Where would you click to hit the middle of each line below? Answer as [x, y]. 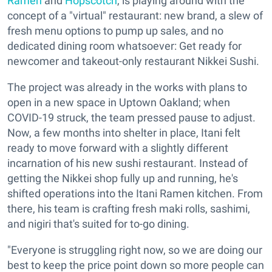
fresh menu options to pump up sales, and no [115, 31]
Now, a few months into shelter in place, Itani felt [124, 133]
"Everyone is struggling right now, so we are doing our [135, 250]
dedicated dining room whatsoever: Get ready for [124, 46]
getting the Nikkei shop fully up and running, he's [123, 178]
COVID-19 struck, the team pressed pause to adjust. [131, 118]
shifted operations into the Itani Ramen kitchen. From [135, 194]
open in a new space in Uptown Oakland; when [119, 103]
